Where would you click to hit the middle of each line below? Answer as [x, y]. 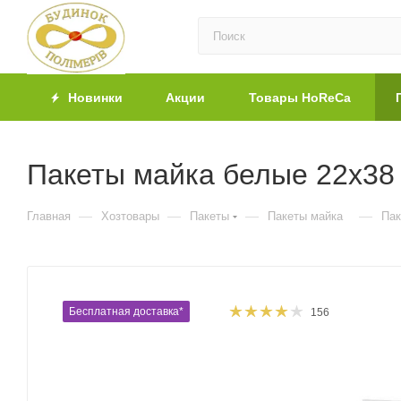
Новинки [94, 98]
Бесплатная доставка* [126, 311]
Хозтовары [130, 216]
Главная [49, 216]
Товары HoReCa [300, 98]
